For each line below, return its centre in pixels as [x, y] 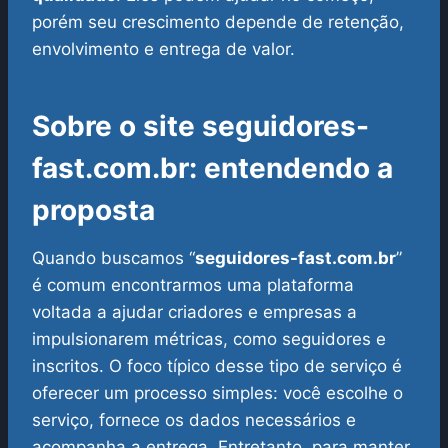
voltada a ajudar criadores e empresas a [194, 312]
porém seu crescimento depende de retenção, [218, 22]
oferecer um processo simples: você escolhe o [217, 393]
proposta [93, 210]
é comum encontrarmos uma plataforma [193, 285]
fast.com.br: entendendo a [212, 168]
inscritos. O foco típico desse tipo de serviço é [217, 366]
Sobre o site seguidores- [200, 126]
